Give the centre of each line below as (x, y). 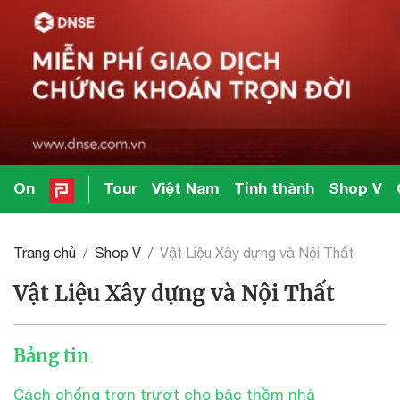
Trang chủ (45, 252)
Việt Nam (186, 188)
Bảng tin (51, 355)
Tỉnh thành (275, 188)
